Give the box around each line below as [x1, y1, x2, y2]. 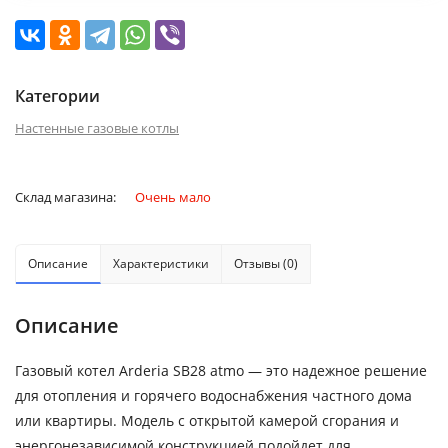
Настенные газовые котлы [15, 119, 179, 137]
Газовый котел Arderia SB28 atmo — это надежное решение [15, 361, 427, 380]
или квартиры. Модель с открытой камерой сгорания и [15, 411, 399, 430]
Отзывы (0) [234, 255, 298, 272]
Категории [15, 85, 100, 107]
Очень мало [135, 188, 211, 206]
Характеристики [113, 255, 209, 272]
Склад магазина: [15, 188, 119, 206]
